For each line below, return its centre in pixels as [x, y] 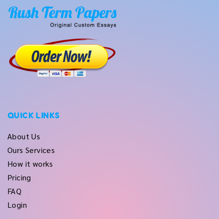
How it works [30, 164]
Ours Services [31, 150]
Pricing [19, 177]
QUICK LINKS [34, 115]
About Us [24, 136]
